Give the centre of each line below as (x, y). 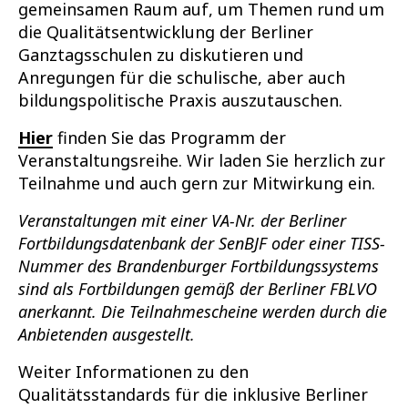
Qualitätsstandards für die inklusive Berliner (193, 395)
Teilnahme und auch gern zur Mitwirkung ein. (196, 184)
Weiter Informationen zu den (133, 372)
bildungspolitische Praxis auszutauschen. (180, 101)
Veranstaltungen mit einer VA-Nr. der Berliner (182, 221)
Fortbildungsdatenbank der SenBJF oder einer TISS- (201, 244)
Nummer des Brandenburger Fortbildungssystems (198, 266)
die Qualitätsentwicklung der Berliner (165, 32)
